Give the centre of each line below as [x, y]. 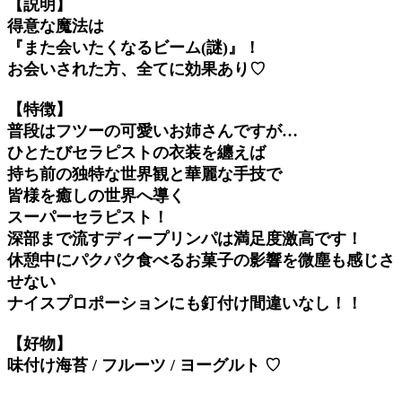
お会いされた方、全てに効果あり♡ [136, 69]
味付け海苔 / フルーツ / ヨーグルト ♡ [144, 365]
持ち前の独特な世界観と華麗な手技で [144, 174]
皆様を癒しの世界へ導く [96, 195]
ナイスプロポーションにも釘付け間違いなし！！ [185, 303]
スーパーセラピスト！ [88, 217]
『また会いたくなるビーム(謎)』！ [134, 47]
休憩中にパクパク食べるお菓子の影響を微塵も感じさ [201, 260]
